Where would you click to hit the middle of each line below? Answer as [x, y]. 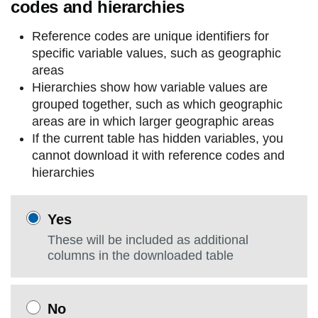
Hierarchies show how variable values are [150, 87]
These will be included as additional [148, 240]
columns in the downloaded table [141, 256]
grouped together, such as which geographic [157, 104]
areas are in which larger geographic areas [153, 121]
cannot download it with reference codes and [158, 155]
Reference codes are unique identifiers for [150, 36]
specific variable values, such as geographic [157, 53]
